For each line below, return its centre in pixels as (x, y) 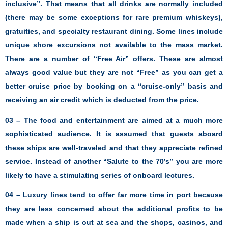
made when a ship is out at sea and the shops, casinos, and (114, 223)
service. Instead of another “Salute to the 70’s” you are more (114, 161)
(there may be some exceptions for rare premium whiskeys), (114, 18)
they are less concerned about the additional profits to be (114, 209)
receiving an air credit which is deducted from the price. (103, 100)
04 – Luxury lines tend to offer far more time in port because (114, 195)
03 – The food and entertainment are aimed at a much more (114, 120)
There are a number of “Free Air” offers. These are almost (114, 59)
